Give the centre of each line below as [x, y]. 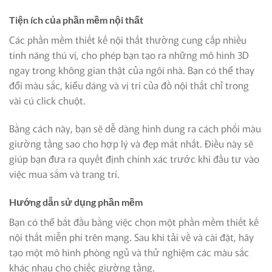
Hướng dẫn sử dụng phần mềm [76, 202]
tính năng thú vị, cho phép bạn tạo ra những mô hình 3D [129, 55]
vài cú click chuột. [47, 100]
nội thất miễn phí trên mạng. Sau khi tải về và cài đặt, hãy [131, 236]
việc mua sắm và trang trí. [64, 174]
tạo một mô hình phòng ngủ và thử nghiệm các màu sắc [129, 252]
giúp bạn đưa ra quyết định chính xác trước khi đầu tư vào [134, 159]
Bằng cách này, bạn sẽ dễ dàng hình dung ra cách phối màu [135, 128]
